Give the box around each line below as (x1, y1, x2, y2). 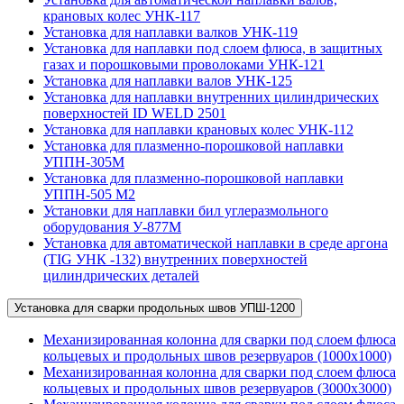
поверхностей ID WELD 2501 (43, 105, 226, 121)
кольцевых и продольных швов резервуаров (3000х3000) (43, 380, 391, 396)
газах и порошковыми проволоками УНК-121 (43, 56, 325, 72)
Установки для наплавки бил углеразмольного (43, 202, 328, 218)
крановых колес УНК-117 (43, 7, 200, 23)
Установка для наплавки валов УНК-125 (43, 72, 292, 88)
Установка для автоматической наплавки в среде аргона (43, 234, 388, 251)
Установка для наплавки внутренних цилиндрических (43, 88, 379, 105)
